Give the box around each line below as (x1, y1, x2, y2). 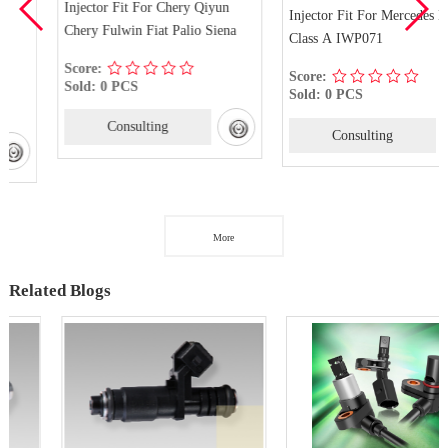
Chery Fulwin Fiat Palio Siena (22, 22, 195, 39)
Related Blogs (8, 281, 111, 300)
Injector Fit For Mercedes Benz (247, 7, 425, 24)
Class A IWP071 (247, 30, 342, 47)
